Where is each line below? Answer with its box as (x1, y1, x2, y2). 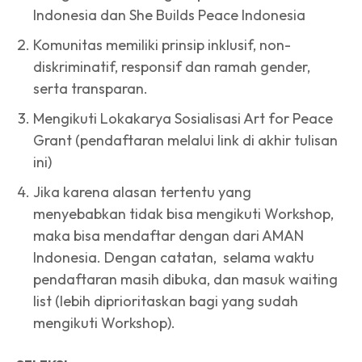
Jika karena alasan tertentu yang (33, 182, 251, 201)
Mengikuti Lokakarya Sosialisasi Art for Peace (33, 108, 333, 128)
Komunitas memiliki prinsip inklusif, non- (33, 35, 291, 54)
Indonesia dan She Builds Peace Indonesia (33, 5, 305, 24)
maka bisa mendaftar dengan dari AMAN (33, 225, 304, 245)
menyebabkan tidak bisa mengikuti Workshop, (33, 204, 334, 223)
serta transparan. (33, 78, 148, 98)
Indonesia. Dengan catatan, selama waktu (33, 247, 314, 267)
